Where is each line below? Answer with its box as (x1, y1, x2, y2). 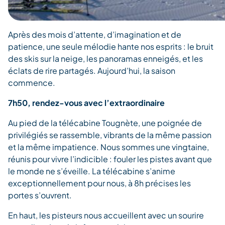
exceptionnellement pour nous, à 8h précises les (8, 177, 191, 188)
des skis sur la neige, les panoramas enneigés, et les (8, 53, 203, 64)
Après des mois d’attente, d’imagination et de (8, 29, 181, 40)
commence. (8, 77, 55, 88)
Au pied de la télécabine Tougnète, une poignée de (8, 117, 202, 128)
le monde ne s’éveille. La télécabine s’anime (8, 165, 175, 176)
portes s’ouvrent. (8, 189, 72, 200)
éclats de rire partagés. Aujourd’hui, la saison (8, 65, 175, 76)
